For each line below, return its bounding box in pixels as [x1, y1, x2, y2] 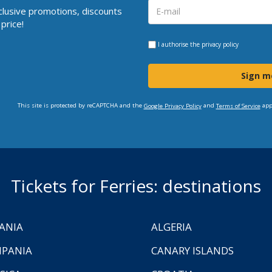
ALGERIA [151, 219, 192, 234]
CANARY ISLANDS [151, 243, 234, 257]
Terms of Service [216, 101, 260, 110]
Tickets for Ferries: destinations [11, 174, 261, 197]
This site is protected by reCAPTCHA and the [17, 101, 144, 109]
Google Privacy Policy [143, 101, 202, 110]
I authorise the [158, 39, 200, 49]
